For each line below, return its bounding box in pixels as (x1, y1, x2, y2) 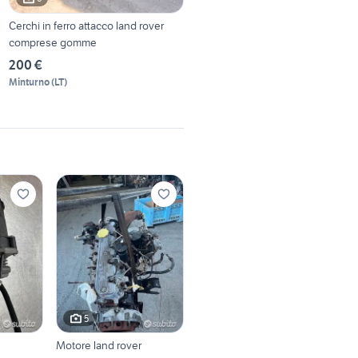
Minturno (9, 75, 50, 88)
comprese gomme (9, 34, 97, 50)
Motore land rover (55, 338, 141, 353)
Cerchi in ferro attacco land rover (9, 18, 165, 33)
